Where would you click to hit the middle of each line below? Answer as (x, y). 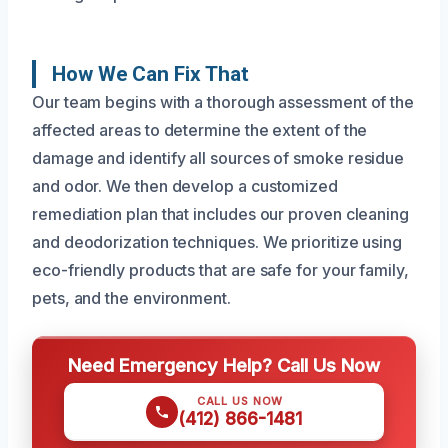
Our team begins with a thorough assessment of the (223, 101)
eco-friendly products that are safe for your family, (220, 269)
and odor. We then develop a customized (185, 185)
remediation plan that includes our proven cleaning (221, 213)
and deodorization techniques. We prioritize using (217, 241)
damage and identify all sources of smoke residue (218, 157)
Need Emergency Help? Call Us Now (224, 364)
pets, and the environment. (131, 297)
